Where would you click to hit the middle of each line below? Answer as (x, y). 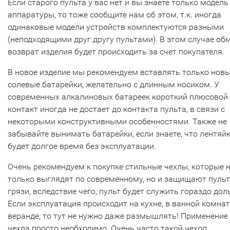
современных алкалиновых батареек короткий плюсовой (118, 97)
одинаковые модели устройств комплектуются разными (116, 27)
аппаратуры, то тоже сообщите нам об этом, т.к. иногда (114, 15)
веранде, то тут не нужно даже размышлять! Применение (118, 216)
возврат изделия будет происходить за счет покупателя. (116, 52)
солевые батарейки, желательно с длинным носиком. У (113, 85)
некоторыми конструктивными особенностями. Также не (117, 122)
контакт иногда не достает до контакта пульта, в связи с (116, 109)
